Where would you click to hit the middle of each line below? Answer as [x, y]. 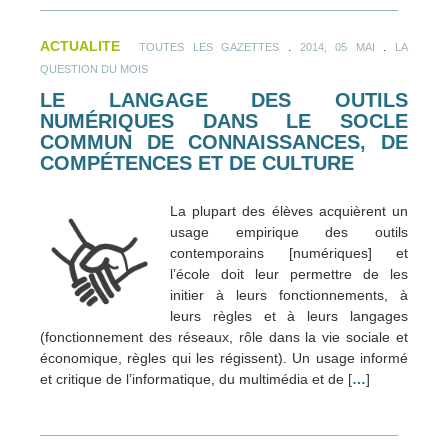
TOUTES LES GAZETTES [209, 47]
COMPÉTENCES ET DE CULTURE [197, 163]
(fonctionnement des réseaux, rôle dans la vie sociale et [224, 336]
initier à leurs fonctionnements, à [289, 294]
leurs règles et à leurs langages [289, 315]
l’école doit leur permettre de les [289, 273]
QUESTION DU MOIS [94, 69]
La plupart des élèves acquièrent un [289, 210]
